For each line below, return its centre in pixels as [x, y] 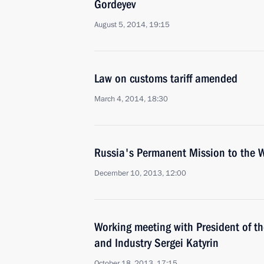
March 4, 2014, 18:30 [131, 99]
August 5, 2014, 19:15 [132, 25]
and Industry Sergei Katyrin [156, 243]
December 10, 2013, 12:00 [140, 173]
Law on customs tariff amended [166, 78]
